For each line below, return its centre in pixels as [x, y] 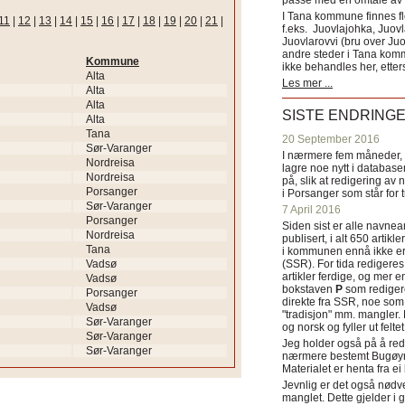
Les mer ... [307, 83]
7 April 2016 [311, 210]
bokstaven [309, 289]
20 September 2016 [331, 139]
